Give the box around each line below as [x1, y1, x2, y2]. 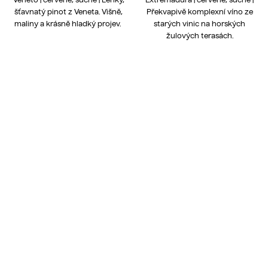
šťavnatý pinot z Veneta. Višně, [14, 7, 123, 17]
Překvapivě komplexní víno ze [146, 7, 253, 17]
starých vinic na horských [154, 19, 245, 29]
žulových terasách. [166, 31, 233, 41]
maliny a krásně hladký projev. [14, 19, 123, 29]
